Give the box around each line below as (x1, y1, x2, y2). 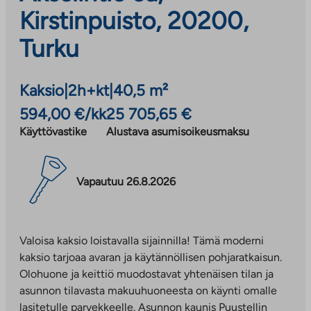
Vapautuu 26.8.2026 (76, 175, 176, 189)
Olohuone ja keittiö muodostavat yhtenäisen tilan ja (19, 267, 274, 280)
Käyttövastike (19, 124, 87, 138)
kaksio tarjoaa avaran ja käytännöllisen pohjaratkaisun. (19, 250, 282, 264)
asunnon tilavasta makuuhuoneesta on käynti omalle (19, 283, 277, 297)
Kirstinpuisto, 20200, (19, 6, 249, 35)
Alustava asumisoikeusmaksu (106, 124, 249, 138)
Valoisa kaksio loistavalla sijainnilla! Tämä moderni (19, 233, 264, 247)
